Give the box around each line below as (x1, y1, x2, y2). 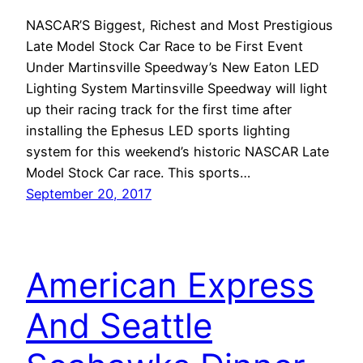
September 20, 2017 (26, 185, 152, 202)
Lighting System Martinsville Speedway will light (26, 79, 327, 96)
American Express (26, 263, 314, 305)
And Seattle (26, 304, 212, 346)
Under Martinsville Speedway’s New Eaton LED (26, 58, 319, 75)
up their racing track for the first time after (26, 100, 292, 117)
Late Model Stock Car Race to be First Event (26, 37, 303, 54)
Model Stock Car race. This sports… (26, 164, 250, 181)
